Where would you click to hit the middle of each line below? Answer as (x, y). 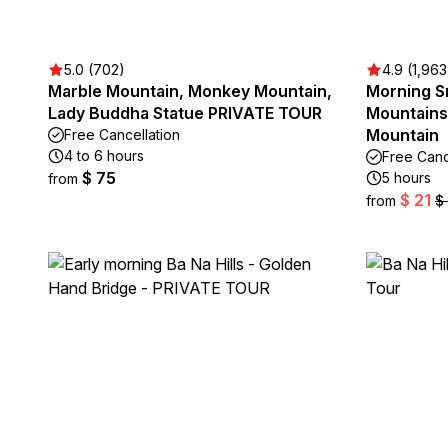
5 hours (406, 177)
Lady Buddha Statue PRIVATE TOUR (185, 113)
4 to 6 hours (104, 155)
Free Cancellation (122, 134)
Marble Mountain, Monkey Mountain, (190, 91)
